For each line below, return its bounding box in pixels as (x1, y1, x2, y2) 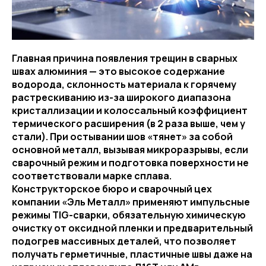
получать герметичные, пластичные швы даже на (12, 247, 252, 261)
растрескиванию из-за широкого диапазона (12, 90, 231, 104)
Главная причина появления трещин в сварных (12, 51, 237, 65)
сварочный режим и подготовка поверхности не (12, 156, 249, 169)
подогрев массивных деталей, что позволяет (12, 234, 236, 248)
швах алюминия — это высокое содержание (12, 64, 225, 78)
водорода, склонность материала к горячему (12, 77, 236, 91)
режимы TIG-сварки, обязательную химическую (12, 208, 246, 221)
